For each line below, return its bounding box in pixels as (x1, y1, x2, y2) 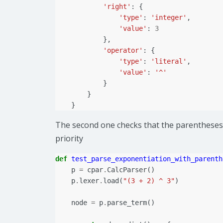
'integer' (151, 13, 187, 22)
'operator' (103, 46, 143, 55)
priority (55, 133, 83, 144)
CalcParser (107, 166, 147, 174)
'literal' (151, 57, 187, 66)
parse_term (107, 199, 147, 207)
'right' (103, 2, 131, 11)
